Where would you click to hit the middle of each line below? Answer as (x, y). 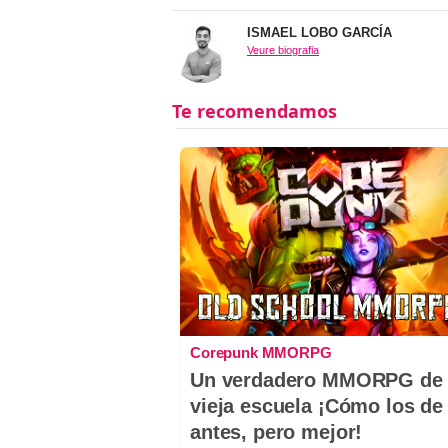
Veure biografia (283, 50)
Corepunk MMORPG (261, 353)
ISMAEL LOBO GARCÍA (319, 33)
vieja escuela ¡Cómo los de (317, 406)
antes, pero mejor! (276, 432)
